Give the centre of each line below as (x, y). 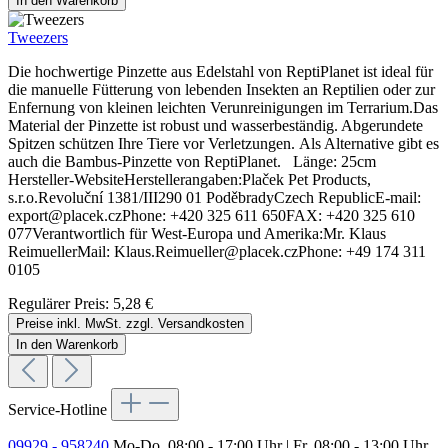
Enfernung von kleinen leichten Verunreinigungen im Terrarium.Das (223, 108)
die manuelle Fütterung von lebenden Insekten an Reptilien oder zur (221, 90)
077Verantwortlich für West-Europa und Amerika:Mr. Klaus (197, 234)
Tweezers (38, 38)
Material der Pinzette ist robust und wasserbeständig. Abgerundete (215, 126)
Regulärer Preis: (60, 304)
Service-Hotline (59, 410)
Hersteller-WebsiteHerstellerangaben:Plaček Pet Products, (189, 180)
